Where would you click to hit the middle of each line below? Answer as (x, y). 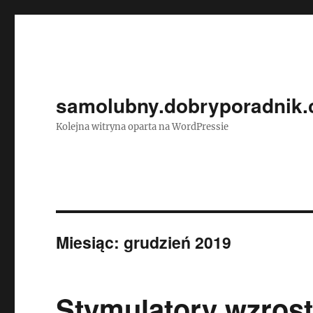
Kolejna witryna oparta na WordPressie (143, 127)
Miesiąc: (90, 242)
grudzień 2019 (178, 242)
